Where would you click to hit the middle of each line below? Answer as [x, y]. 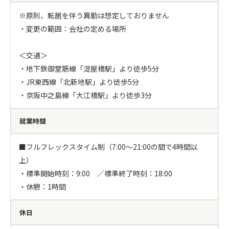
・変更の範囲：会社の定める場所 [73, 29]
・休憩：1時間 [42, 187]
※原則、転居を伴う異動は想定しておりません [94, 15]
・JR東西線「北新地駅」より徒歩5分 [79, 82]
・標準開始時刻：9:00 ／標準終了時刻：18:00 [96, 173]
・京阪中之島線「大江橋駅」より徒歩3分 [85, 95]
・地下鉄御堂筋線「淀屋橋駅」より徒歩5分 [89, 68]
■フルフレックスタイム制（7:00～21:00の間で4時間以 [108, 147]
